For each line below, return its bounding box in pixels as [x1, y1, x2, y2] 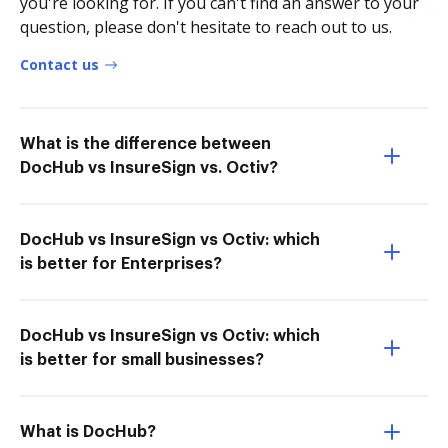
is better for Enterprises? [20, 256, 222, 272]
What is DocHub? [20, 424, 156, 440]
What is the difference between [20, 136, 271, 152]
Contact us [20, 55, 99, 74]
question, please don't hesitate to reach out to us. [20, 16, 392, 38]
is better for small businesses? [20, 352, 264, 368]
